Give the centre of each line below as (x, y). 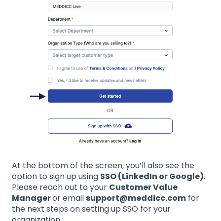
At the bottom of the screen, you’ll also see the (103, 166)
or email (69, 198)
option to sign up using (56, 177)
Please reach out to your (60, 187)
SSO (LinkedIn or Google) (152, 177)
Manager (32, 198)
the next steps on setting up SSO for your (91, 209)
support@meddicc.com (136, 198)
